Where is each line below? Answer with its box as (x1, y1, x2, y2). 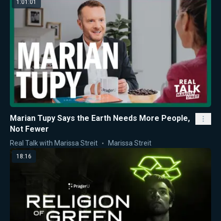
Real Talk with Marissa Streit (10, 139, 98, 147)
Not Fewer (10, 124, 49, 134)
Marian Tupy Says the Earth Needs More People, (10, 113, 190, 123)
